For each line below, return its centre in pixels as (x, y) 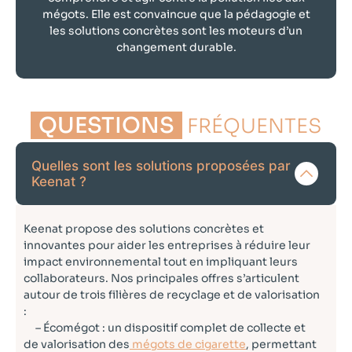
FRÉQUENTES (252, 126)
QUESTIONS (106, 126)
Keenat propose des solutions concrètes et (144, 229)
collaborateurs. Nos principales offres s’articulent (161, 279)
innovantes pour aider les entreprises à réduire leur (167, 246)
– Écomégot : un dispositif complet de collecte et (165, 328)
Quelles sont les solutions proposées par (161, 166)
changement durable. (176, 47)
